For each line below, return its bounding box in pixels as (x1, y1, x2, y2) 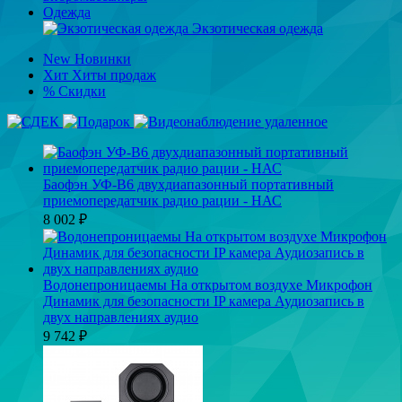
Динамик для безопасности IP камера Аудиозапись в (43, 293, 364, 309)
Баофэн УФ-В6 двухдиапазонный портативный (43, 177, 334, 192)
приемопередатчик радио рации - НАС (43, 193, 282, 208)
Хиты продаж (72, 67, 156, 83)
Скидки (58, 83, 106, 99)
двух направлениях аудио (43, 310, 198, 325)
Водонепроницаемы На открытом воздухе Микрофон (43, 277, 372, 293)
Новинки (74, 51, 131, 66)
